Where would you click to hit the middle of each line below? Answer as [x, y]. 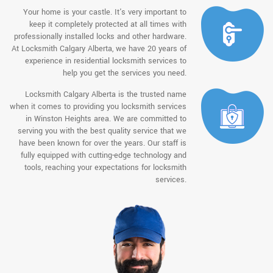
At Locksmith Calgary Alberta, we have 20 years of [99, 48]
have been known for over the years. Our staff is [103, 143]
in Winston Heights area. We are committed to [106, 119]
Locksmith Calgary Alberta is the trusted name [106, 94]
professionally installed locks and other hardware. [101, 36]
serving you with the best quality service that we [102, 131]
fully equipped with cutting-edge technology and [104, 155]
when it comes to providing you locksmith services [98, 106]
